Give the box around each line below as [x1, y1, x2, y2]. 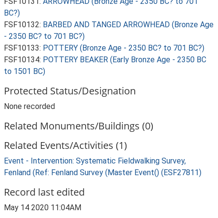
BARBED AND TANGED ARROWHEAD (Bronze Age [43, 20, 214, 29]
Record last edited [4, 185, 85, 199]
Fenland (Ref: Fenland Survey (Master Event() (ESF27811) [4, 168, 201, 177]
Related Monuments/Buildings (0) [4, 119, 153, 132]
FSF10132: [4, 20, 43, 29]
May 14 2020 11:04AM [4, 203, 81, 212]
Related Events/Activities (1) [4, 139, 127, 152]
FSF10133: [4, 43, 43, 53]
